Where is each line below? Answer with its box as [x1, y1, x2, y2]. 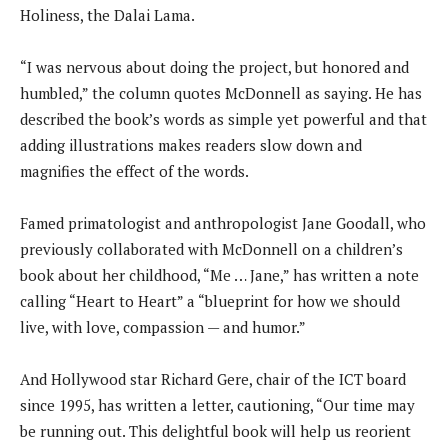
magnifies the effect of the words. [20, 160, 249, 181]
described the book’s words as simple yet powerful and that [20, 108, 427, 129]
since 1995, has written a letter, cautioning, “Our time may [20, 394, 415, 415]
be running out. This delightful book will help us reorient [20, 420, 411, 441]
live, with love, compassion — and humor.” [20, 316, 306, 337]
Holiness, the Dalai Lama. [20, 4, 195, 25]
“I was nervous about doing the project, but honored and [20, 56, 409, 77]
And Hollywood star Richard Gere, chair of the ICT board [20, 368, 406, 389]
